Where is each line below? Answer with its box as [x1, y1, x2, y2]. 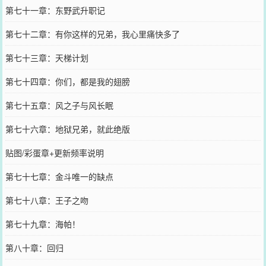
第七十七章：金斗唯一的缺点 [5, 170, 113, 182]
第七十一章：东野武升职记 [5, 4, 105, 16]
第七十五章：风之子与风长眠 [5, 99, 113, 111]
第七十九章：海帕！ [5, 217, 80, 230]
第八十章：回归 [5, 241, 64, 254]
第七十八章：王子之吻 [5, 194, 88, 206]
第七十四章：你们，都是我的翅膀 [5, 75, 130, 87]
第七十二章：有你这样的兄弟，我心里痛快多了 [5, 27, 180, 40]
